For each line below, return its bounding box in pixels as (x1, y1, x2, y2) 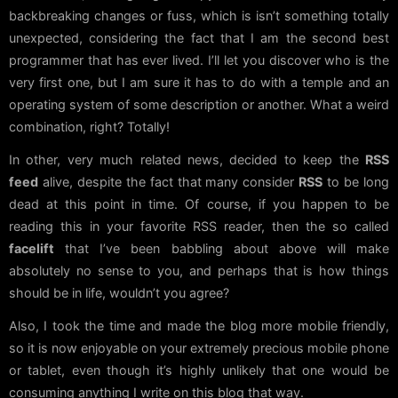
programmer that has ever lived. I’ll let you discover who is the (9, 52, 389, 68)
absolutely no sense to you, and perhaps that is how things (9, 263, 389, 279)
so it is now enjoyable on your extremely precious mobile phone (9, 340, 389, 356)
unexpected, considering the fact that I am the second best (9, 30, 389, 46)
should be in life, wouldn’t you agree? (9, 285, 229, 301)
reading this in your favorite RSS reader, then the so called (9, 219, 389, 235)
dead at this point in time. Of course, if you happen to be (9, 196, 389, 212)
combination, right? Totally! (9, 119, 170, 135)
